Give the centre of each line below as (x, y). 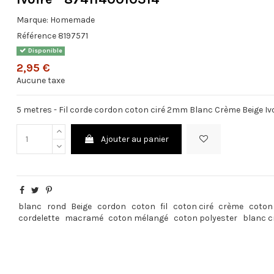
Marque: (33, 20)
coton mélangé (139, 218)
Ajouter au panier (135, 139)
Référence (37, 35)
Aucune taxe (41, 81)
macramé (84, 218)
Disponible (44, 51)
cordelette (39, 218)
